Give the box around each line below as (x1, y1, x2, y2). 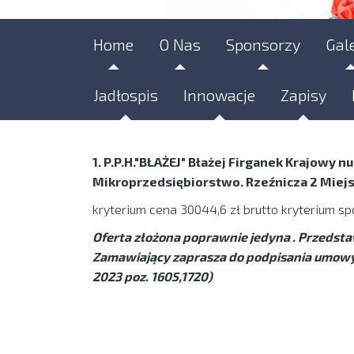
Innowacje (183, 85, 255, 104)
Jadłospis (93, 85, 158, 104)
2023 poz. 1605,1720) (92, 268, 213, 284)
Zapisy (281, 85, 326, 104)
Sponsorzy (226, 34, 300, 54)
